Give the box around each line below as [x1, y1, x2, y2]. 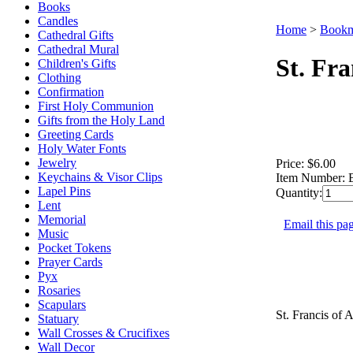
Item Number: [276, 170, 345, 184]
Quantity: [276, 185, 322, 199]
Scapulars [38, 298, 86, 311]
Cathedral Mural [38, 43, 119, 56]
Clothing [38, 71, 81, 84]
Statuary [38, 312, 79, 325]
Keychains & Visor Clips [38, 170, 162, 184]
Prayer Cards [38, 255, 102, 269]
